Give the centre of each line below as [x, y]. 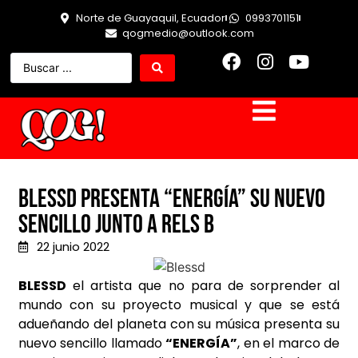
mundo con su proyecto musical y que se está [179, 305]
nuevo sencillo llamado [92, 344]
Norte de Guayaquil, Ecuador [151, 18]
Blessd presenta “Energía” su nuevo [172, 200]
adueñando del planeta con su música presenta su [179, 324]
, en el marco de [289, 344]
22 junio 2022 [73, 247]
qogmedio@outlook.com [188, 33]
